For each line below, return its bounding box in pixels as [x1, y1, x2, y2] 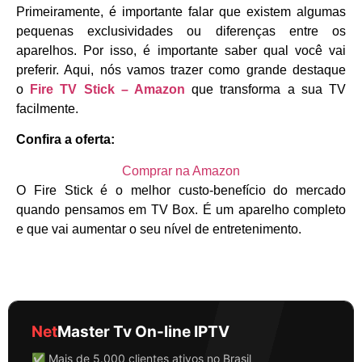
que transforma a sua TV [185, 82, 347, 96]
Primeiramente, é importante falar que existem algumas [16, 4, 346, 19]
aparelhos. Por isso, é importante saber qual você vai [16, 43, 346, 57]
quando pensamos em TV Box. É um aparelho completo [16, 202, 346, 217]
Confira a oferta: [16, 133, 115, 147]
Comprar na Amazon [122, 163, 240, 178]
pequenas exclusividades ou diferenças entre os [16, 23, 346, 38]
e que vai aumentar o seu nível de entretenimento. [16, 221, 301, 236]
